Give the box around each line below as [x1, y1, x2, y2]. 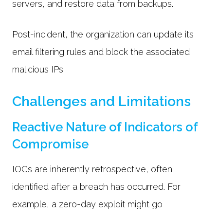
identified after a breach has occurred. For [12, 181, 181, 192]
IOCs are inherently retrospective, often [12, 163, 172, 174]
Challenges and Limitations [12, 92, 194, 109]
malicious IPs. [12, 64, 67, 75]
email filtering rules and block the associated [12, 47, 190, 57]
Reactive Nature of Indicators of [12, 119, 198, 134]
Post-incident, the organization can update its [12, 29, 194, 40]
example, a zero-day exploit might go [12, 199, 163, 209]
